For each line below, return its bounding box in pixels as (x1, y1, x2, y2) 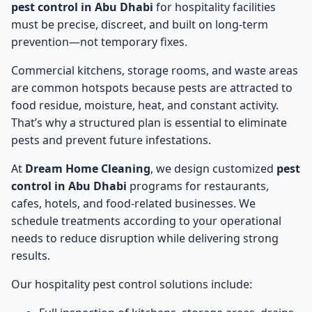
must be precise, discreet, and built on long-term (11, 16, 268, 32)
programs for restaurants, (127, 178, 269, 194)
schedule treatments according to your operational (11, 212, 281, 228)
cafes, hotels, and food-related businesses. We (11, 195, 256, 211)
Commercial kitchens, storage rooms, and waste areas (11, 62, 298, 78)
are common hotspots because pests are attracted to (11, 79, 292, 95)
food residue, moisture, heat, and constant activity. (11, 97, 279, 113)
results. (11, 247, 50, 263)
